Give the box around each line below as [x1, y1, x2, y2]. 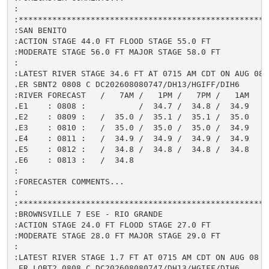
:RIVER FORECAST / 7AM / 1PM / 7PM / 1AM [13, 90, 249, 100]
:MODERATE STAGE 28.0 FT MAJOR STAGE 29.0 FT [13, 231, 220, 240]
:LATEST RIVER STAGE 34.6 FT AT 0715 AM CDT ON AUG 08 [13, 68, 264, 78]
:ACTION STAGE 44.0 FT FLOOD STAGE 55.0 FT [13, 36, 211, 46]
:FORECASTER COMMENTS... [13, 177, 124, 186]
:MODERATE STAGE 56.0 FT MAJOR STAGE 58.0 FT [13, 47, 220, 56]
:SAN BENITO [13, 25, 67, 35]
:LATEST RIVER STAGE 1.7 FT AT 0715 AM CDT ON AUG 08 [13, 252, 259, 262]
